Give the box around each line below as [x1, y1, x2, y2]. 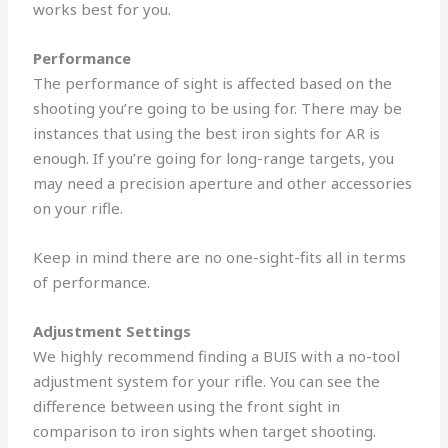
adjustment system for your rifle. [33, 371, 271, 392]
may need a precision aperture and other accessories [33, 173, 413, 194]
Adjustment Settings [33, 321, 192, 342]
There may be [301, 98, 403, 119]
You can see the [270, 371, 381, 392]
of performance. [33, 272, 151, 293]
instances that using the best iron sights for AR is [33, 123, 381, 144]
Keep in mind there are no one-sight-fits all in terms [33, 247, 407, 268]
